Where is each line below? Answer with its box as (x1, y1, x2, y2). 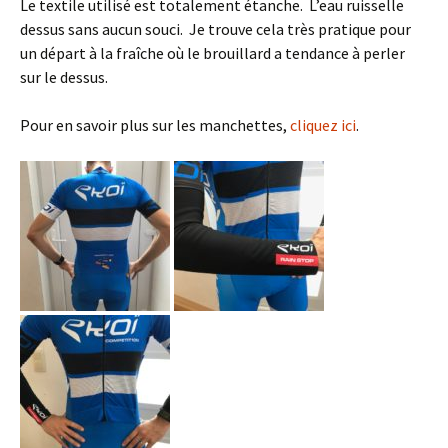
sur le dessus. (20, 66, 108, 87)
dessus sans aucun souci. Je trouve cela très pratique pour (20, 18, 411, 39)
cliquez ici (290, 114, 356, 135)
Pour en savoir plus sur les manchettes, (20, 114, 290, 135)
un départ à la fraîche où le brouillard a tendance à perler (20, 42, 405, 63)
